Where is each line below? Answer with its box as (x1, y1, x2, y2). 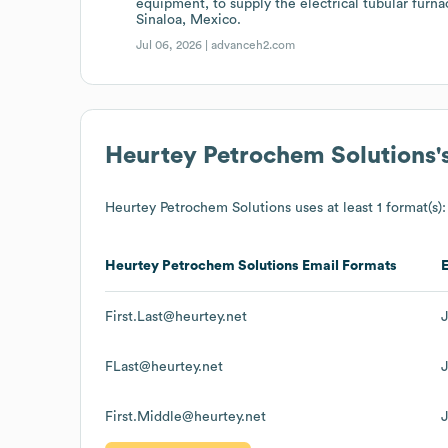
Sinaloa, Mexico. (136, 12, 242, 27)
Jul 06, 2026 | (136, 38, 212, 51)
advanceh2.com (211, 38, 296, 51)
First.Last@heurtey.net (105, 309, 247, 324)
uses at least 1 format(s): (291, 200, 446, 215)
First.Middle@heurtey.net (105, 409, 266, 424)
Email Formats (299, 258, 397, 273)
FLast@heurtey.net (105, 359, 223, 374)
